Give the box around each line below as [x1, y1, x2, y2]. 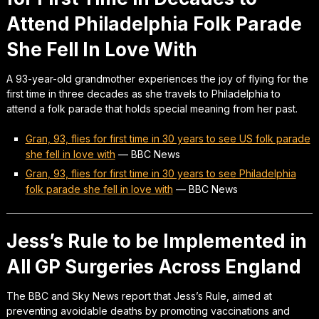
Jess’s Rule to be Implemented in [6, 229, 307, 252]
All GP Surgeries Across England [6, 255, 301, 278]
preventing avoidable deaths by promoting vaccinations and [6, 304, 290, 317]
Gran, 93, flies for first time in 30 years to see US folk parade [25, 132, 310, 145]
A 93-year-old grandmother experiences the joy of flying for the [6, 72, 308, 85]
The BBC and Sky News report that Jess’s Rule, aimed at [6, 289, 272, 302]
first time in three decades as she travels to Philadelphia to [6, 87, 281, 100]
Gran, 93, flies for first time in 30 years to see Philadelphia [25, 167, 296, 179]
